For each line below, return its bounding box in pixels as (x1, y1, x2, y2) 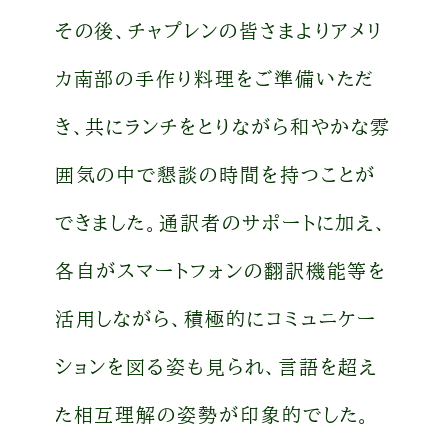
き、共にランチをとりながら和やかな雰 (54, 116, 392, 136)
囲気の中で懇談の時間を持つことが (54, 164, 377, 184)
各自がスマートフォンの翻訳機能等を (54, 260, 388, 280)
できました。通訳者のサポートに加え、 (54, 212, 389, 232)
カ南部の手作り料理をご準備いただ (54, 68, 376, 88)
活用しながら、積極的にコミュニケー (54, 308, 378, 328)
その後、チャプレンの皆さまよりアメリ (54, 20, 385, 40)
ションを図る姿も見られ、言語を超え (54, 356, 379, 376)
